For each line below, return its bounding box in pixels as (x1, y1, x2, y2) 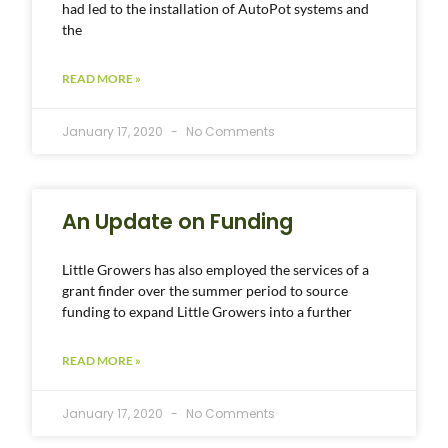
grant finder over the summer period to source (62, 281, 349, 299)
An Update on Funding (62, 206, 294, 236)
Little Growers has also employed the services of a (62, 260, 370, 278)
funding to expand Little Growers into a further (62, 302, 353, 320)
